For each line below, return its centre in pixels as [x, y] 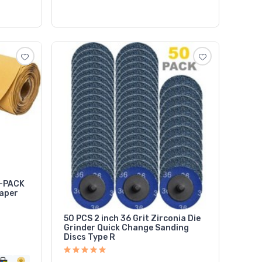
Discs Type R [89, 237]
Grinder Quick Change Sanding [126, 227]
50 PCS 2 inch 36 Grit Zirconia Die [132, 218]
